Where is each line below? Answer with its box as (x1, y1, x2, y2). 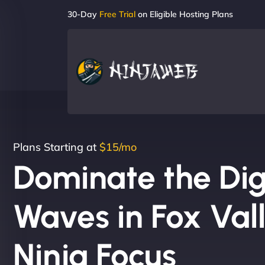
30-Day (67, 9, 99, 20)
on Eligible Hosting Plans (135, 9, 233, 20)
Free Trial (99, 9, 135, 20)
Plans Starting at (13, 140, 99, 154)
